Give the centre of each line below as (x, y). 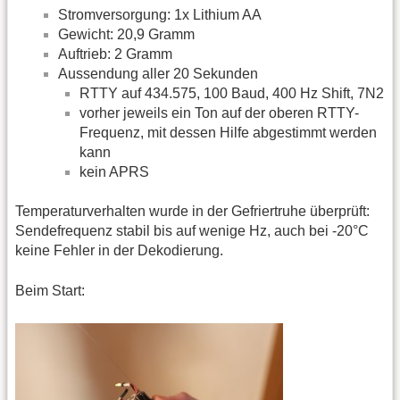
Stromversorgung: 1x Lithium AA (160, 14)
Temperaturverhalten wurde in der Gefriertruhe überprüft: (192, 212)
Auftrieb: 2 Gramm (115, 54)
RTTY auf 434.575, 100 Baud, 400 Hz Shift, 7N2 (232, 93)
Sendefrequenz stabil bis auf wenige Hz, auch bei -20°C (192, 231)
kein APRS (114, 171)
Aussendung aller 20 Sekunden (158, 73)
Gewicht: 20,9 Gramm (126, 34)
